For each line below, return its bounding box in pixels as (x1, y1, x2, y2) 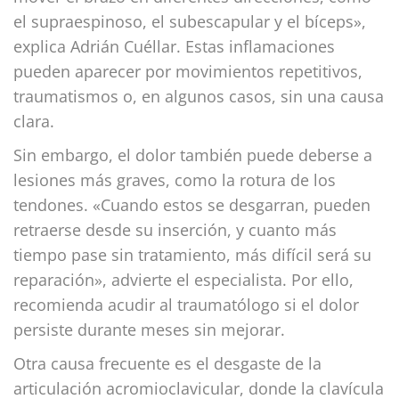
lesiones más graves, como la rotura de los (13, 168, 336, 191)
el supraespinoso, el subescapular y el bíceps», (13, 10, 366, 32)
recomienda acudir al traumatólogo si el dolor (13, 293, 359, 315)
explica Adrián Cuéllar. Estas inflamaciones (13, 35, 335, 57)
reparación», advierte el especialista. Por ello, (13, 268, 354, 290)
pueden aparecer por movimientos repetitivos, (13, 60, 362, 82)
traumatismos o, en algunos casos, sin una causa (13, 85, 384, 107)
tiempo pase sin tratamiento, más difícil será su (13, 243, 371, 265)
